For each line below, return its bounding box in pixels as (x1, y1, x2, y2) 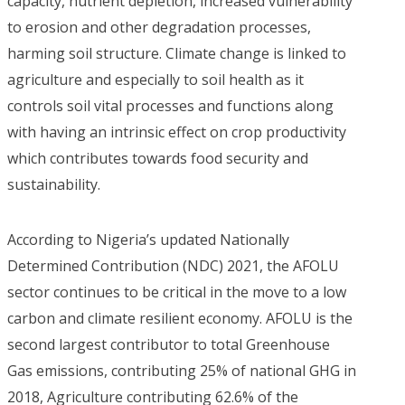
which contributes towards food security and (7, 147, 308, 168)
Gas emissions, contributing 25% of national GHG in (7, 360, 356, 381)
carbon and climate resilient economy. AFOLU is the (7, 307, 353, 328)
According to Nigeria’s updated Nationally (7, 229, 289, 250)
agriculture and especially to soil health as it (7, 69, 304, 89)
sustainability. (7, 174, 100, 194)
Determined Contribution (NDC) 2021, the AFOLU (7, 255, 339, 276)
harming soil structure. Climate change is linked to (7, 42, 346, 63)
